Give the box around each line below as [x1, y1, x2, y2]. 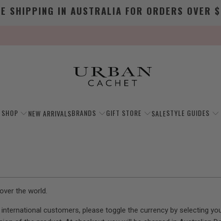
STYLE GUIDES [166, 108, 210, 118]
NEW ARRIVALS [28, 108, 72, 118]
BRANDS [71, 108, 96, 118]
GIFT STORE [106, 108, 142, 118]
